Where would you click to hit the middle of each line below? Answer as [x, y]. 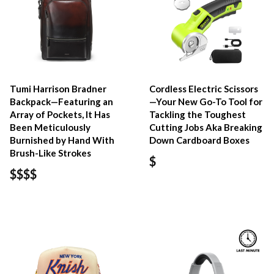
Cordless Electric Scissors [204, 88]
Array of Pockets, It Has [60, 114]
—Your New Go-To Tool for [206, 101]
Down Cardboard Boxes [200, 140]
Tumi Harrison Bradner [58, 88]
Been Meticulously [50, 127]
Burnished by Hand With [62, 140]
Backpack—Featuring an [61, 101]
